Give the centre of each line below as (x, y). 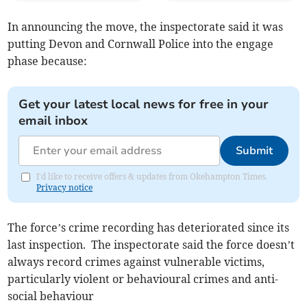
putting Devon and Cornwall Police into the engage (141, 44)
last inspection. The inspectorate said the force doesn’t (151, 245)
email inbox (53, 121)
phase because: (48, 61)
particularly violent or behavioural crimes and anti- (143, 279)
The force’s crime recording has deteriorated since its (149, 228)
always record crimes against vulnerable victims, (136, 262)
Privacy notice (65, 188)
